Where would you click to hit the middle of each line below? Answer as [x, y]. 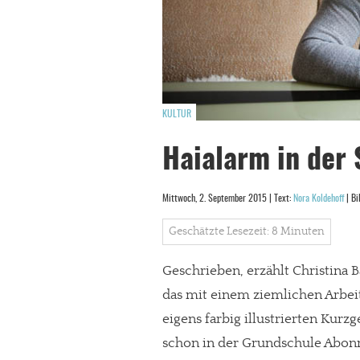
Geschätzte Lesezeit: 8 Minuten [247, 231]
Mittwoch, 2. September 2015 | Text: [228, 198]
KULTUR [177, 114]
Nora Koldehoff [319, 198]
